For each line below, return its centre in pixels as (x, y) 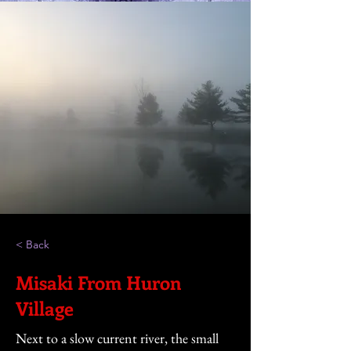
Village (45, 308)
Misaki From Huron (99, 282)
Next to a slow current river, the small (117, 338)
